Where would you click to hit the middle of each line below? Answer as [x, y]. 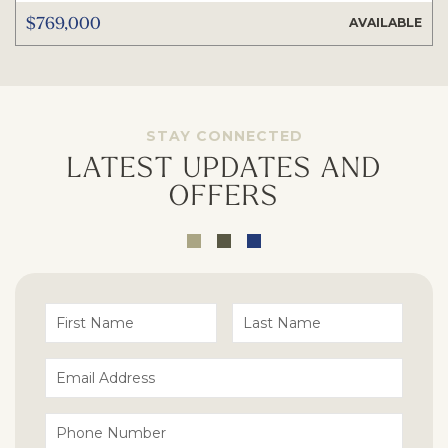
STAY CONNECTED [224, 136]
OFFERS [224, 194]
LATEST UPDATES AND [224, 166]
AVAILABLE [385, 23]
